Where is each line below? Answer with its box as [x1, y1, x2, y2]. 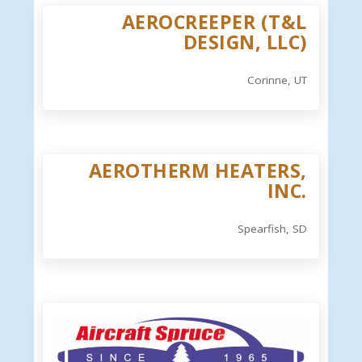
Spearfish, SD [237, 221, 307, 236]
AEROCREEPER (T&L [121, 9, 307, 35]
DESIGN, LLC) [183, 29, 307, 55]
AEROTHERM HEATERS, [88, 158, 307, 183]
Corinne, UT [246, 73, 307, 87]
